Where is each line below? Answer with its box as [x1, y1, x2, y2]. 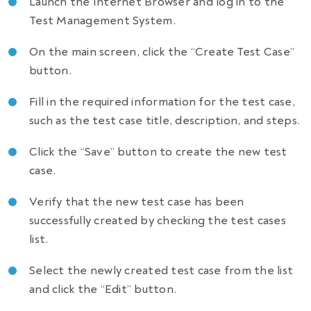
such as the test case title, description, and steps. [29, 113, 301, 128]
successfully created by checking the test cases [29, 213, 286, 228]
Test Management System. [29, 13, 176, 28]
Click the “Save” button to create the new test [29, 144, 287, 160]
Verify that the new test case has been [29, 194, 244, 210]
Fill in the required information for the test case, [29, 94, 296, 110]
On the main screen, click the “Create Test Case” [29, 44, 295, 60]
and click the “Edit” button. [29, 282, 177, 297]
